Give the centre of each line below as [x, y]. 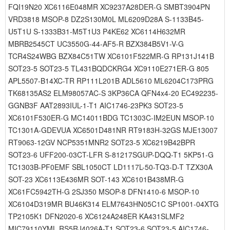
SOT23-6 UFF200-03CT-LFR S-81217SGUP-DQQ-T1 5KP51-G [111, 155]
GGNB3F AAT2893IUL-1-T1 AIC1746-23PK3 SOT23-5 [96, 105]
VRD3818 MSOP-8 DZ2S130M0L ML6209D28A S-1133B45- [106, 19]
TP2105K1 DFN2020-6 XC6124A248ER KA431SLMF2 [96, 216]
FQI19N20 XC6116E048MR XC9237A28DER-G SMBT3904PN [109, 7]
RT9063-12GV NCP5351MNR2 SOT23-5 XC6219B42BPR [102, 142]
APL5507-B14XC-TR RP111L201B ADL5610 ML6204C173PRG [111, 81]
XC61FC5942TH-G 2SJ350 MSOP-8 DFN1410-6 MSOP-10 [104, 191]
